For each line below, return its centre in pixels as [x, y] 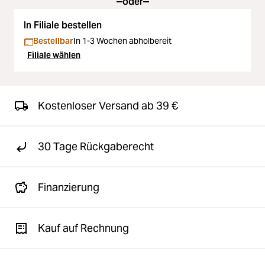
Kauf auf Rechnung [83, 228]
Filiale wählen [54, 55]
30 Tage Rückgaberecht [96, 146]
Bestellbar [53, 41]
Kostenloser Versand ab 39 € [108, 106]
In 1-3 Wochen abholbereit [122, 41]
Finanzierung [69, 187]
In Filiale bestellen [63, 25]
